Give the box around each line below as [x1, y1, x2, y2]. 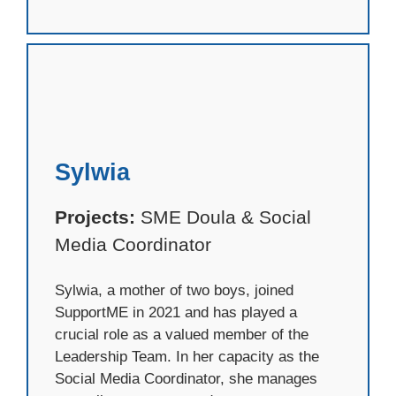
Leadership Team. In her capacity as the [55, 348, 319, 366]
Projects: [55, 206, 135, 227]
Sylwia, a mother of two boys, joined [55, 282, 293, 300]
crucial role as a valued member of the [55, 326, 308, 344]
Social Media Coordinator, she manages [55, 370, 317, 388]
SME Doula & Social [135, 206, 311, 227]
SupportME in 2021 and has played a [55, 304, 297, 322]
